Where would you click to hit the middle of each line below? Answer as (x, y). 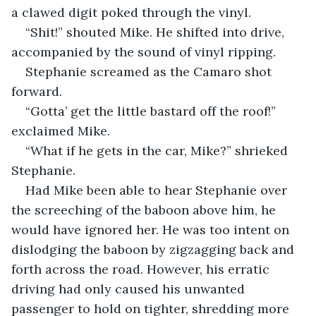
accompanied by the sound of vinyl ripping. (144, 51)
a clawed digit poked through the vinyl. (131, 12)
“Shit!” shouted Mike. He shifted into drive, (157, 32)
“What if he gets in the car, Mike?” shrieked (158, 150)
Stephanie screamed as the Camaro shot (150, 71)
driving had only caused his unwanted (130, 288)
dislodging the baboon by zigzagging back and (154, 249)
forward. (37, 91)
